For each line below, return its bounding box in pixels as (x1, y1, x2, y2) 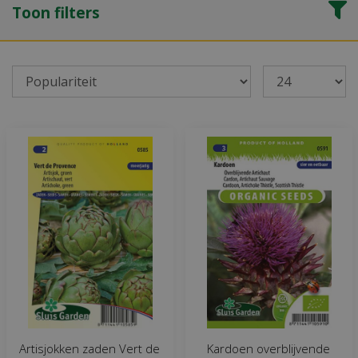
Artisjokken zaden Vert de (19, 340, 160, 356)
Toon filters (12, 2, 100, 23)
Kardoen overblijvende (207, 340, 330, 356)
